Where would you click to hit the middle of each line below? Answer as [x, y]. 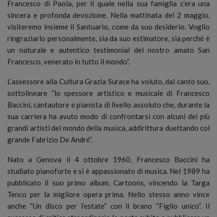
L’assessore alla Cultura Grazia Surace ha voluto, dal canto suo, [108, 81]
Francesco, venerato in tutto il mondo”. [69, 61]
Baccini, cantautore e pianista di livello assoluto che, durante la [108, 104]
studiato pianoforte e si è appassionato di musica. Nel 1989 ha [108, 171]
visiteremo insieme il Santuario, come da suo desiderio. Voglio [108, 26]
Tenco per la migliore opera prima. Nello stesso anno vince [108, 194]
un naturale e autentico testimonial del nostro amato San [108, 50]
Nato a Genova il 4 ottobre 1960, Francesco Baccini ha [108, 159]
